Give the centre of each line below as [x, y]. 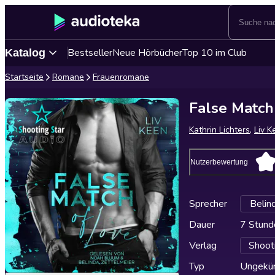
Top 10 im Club [215, 53]
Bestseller [90, 53]
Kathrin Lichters [219, 130]
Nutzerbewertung [219, 162]
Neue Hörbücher [147, 53]
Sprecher [208, 204]
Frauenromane [121, 77]
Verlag [203, 246]
